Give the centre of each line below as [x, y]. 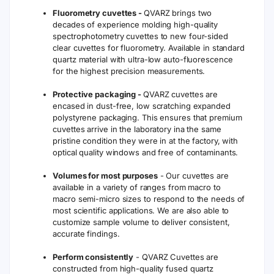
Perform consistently [93, 257]
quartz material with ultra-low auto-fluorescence [143, 59]
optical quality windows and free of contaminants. [147, 152]
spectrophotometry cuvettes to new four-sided [140, 36]
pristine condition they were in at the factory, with [146, 141]
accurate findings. [86, 234]
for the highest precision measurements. [129, 71]
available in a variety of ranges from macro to [137, 187]
